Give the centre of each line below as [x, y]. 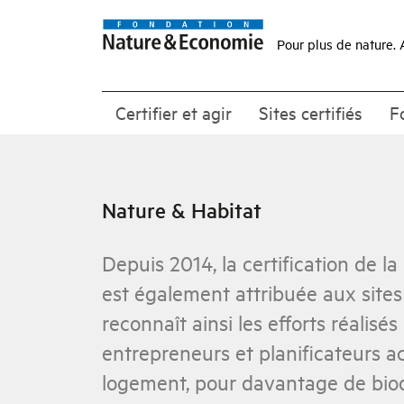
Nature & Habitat [182, 210]
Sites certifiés [311, 112]
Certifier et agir [174, 112]
